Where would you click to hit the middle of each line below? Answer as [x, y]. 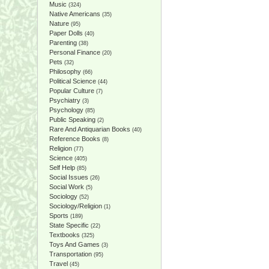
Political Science [72, 81]
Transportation [70, 254]
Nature [59, 23]
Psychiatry [65, 100]
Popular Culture [71, 91]
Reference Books [74, 139]
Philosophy [65, 71]
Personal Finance [74, 52]
